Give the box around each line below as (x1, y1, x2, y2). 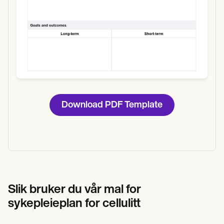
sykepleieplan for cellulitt (8, 197, 140, 210)
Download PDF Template (61, 100, 162, 110)
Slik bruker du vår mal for (8, 183, 141, 196)
